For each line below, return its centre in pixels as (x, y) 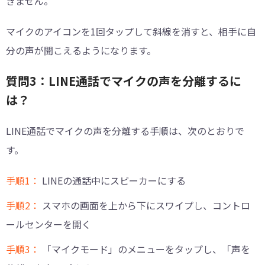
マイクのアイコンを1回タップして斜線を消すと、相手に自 (131, 31)
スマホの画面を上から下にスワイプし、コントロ (146, 205)
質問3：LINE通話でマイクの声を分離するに (124, 80)
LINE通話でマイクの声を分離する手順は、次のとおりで (125, 130)
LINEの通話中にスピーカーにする (114, 180)
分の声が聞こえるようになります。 (81, 50)
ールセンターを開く (49, 224)
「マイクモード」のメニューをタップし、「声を (146, 249)
